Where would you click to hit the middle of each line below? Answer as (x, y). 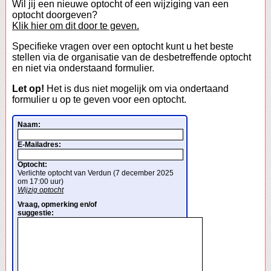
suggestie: (36, 213)
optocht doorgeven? (55, 15)
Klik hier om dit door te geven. (76, 26)
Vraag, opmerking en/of (57, 205)
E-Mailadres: (39, 145)
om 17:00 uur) (41, 182)
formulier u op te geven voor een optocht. (99, 100)
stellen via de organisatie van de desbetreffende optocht (132, 57)
